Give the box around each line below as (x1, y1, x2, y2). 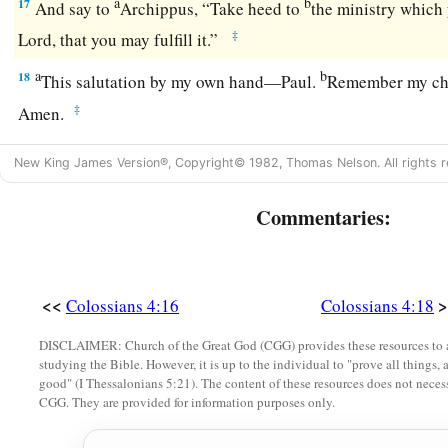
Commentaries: (255, 202, 391, 233)
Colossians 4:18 (321, 294, 434, 318)
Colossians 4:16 (66, 294, 179, 318)
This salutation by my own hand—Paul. (41, 69, 321, 93)
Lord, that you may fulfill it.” (18, 27, 229, 51)
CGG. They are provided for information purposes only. (39, 393, 335, 412)
